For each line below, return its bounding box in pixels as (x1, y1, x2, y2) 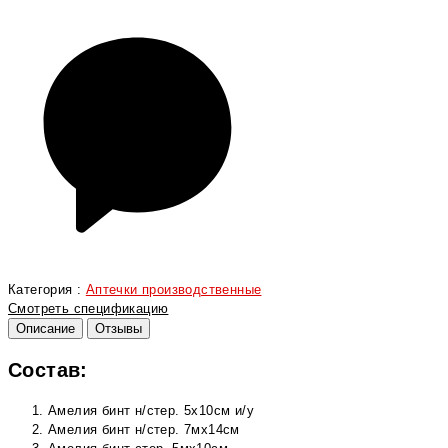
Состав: (8, 358, 88, 381)
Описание (16, 321, 75, 337)
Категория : (8, 282, 86, 298)
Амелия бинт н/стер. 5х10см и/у (48, 402, 254, 418)
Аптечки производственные (85, 282, 262, 298)
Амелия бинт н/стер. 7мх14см (48, 421, 240, 437)
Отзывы (95, 321, 143, 337)
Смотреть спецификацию (8, 301, 169, 317)
